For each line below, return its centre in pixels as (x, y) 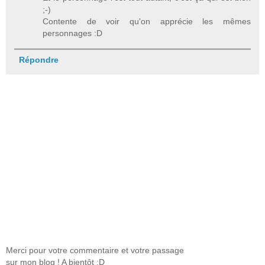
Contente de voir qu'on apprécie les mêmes (147, 22)
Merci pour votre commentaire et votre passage (95, 251)
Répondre (38, 60)
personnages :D (73, 33)
